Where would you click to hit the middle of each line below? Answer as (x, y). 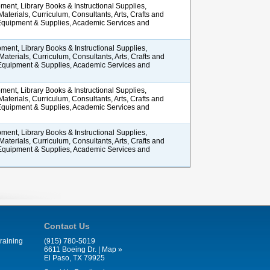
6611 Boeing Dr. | (73, 250)
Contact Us (67, 226)
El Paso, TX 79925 (74, 258)
